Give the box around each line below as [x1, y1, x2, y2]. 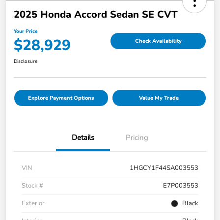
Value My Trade [139, 94, 179, 102]
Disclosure [14, 58, 37, 65]
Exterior [22, 199, 45, 208]
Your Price [14, 28, 37, 35]
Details [72, 133, 94, 143]
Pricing [126, 133, 148, 143]
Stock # [22, 181, 43, 191]
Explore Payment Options [28, 94, 94, 102]
